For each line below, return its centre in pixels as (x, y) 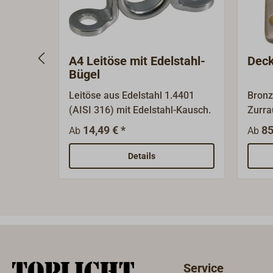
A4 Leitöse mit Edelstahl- (137, 61)
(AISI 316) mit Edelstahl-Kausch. (140, 110)
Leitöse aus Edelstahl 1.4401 (132, 96)
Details (142, 156)
